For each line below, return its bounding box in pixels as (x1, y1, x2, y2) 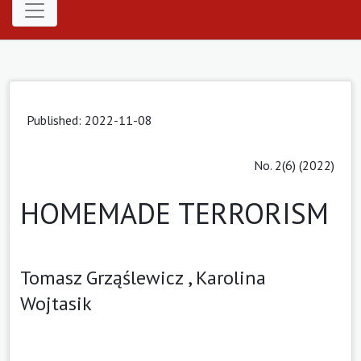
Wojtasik (20, 290, 92, 316)
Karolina (196, 264, 266, 290)
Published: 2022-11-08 (27, 111, 152, 128)
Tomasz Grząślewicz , (20, 264, 196, 290)
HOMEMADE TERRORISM (20, 193, 329, 232)
